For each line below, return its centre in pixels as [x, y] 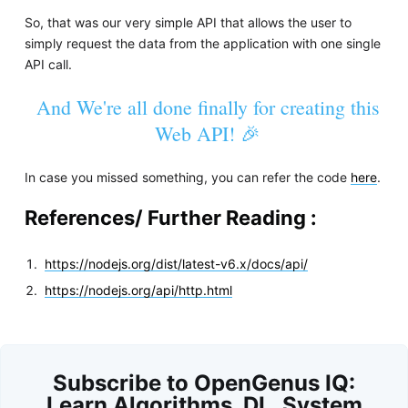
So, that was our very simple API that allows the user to [188, 23]
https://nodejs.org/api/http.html [139, 291]
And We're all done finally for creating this [208, 107]
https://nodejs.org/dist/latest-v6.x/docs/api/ [177, 264]
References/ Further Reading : [170, 218]
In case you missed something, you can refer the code [187, 178]
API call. [48, 65]
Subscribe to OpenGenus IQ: [204, 382]
